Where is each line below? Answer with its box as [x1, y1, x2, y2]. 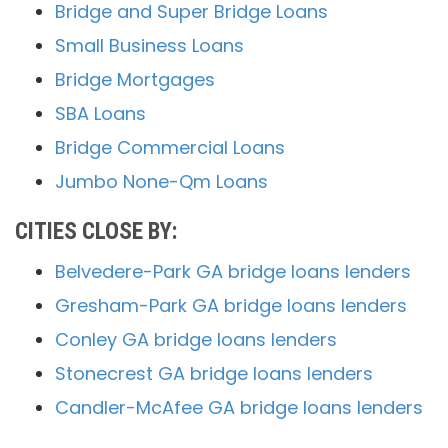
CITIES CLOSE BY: [15, 218, 177, 246]
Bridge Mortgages [55, 67, 215, 93]
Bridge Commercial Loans [55, 135, 285, 161]
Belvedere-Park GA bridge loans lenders [55, 259, 411, 285]
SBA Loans [55, 101, 146, 127]
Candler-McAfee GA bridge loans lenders [55, 395, 423, 421]
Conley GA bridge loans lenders [55, 327, 337, 353]
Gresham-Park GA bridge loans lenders [55, 293, 407, 319]
